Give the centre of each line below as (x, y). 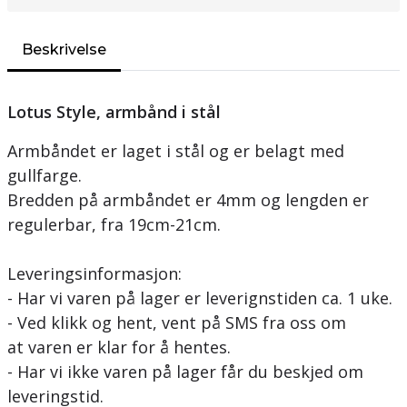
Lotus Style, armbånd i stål (114, 112)
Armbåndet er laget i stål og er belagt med (176, 151)
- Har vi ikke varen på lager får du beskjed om (185, 372)
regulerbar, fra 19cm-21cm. (114, 224)
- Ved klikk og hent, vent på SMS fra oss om (177, 323)
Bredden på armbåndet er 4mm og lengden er (188, 200)
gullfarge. (45, 175)
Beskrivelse (64, 50)
